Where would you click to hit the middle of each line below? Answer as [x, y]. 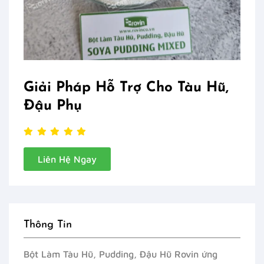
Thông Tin [48, 225]
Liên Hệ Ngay [67, 159]
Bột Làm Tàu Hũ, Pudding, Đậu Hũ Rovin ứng [121, 254]
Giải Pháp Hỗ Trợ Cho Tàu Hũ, [126, 88]
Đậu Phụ [53, 106]
